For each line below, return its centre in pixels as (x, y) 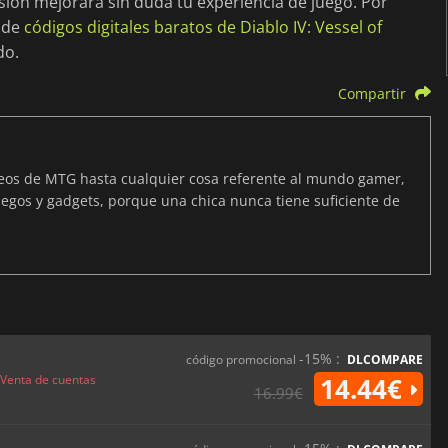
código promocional (242, 360)
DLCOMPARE (384, 360)
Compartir (371, 94)
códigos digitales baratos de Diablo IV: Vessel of (203, 27)
